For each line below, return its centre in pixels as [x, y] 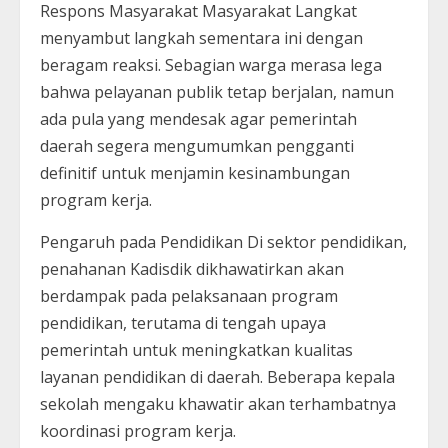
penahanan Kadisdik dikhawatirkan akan [192, 268]
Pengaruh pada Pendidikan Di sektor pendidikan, [223, 241]
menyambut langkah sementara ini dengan [201, 37]
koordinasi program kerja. [140, 430]
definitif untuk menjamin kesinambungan [195, 172]
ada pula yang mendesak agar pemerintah [198, 118]
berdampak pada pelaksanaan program [189, 295]
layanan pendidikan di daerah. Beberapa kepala [217, 376]
